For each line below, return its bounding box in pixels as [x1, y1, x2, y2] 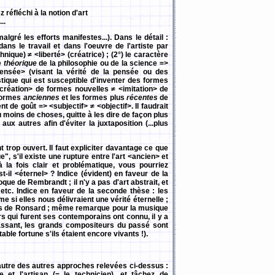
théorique [3, 59, 37, 68]
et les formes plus [59, 93, 126, 102]
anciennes [23, 93, 60, 102]
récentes [126, 93, 158, 102]
